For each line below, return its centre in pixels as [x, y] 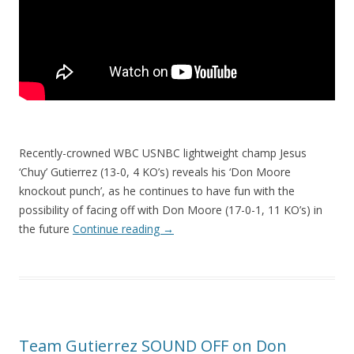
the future [46, 228]
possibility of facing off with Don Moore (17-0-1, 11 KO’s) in [171, 209]
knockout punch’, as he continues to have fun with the [157, 190]
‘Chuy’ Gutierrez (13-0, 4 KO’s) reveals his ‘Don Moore [155, 171]
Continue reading [118, 228]
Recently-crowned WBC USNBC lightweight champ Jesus [163, 153]
